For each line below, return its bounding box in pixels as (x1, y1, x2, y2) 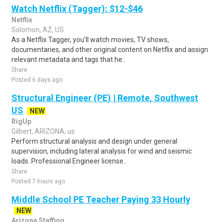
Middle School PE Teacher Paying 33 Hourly (11, 194, 190, 205)
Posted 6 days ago (11, 76, 62, 83)
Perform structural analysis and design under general (11, 137, 177, 145)
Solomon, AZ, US (11, 26, 64, 34)
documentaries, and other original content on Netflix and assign (11, 46, 208, 54)
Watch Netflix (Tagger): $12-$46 (11, 3, 143, 14)
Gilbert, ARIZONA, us (11, 127, 75, 135)
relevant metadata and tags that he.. (11, 55, 125, 63)
